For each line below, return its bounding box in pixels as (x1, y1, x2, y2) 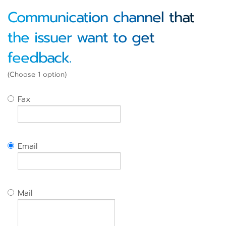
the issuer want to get (8, 27, 154, 48)
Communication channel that (8, 7, 194, 28)
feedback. (8, 47, 71, 69)
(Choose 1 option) (8, 69, 67, 80)
